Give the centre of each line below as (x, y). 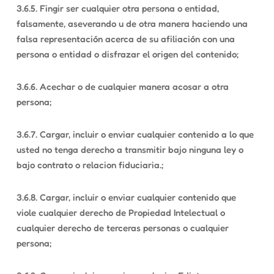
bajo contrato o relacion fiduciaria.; (90, 165)
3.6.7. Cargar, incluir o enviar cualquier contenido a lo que (135, 134)
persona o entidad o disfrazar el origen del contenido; (127, 54)
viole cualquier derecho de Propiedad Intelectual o (120, 213)
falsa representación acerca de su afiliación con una (125, 39)
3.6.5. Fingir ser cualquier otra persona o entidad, (117, 8)
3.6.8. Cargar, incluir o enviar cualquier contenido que (126, 197)
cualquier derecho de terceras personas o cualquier (122, 228)
